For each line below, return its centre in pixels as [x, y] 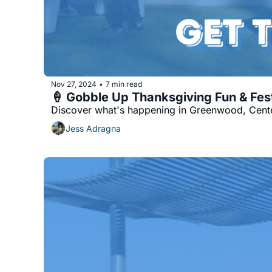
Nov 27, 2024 [74, 84]
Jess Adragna [93, 128]
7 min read [124, 84]
